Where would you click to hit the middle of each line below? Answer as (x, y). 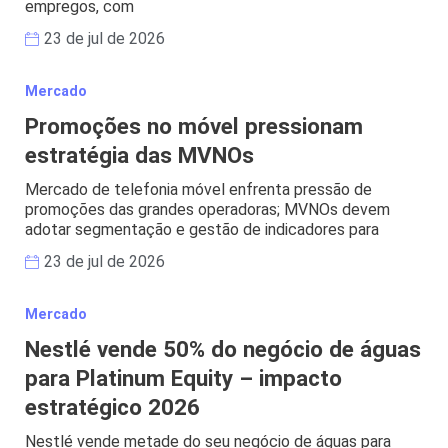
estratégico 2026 (112, 406)
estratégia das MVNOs (139, 154)
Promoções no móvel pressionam (194, 125)
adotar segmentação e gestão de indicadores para (202, 229)
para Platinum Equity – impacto (183, 377)
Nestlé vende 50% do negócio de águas (223, 348)
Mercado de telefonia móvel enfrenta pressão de (198, 189)
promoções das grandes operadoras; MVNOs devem (207, 209)
